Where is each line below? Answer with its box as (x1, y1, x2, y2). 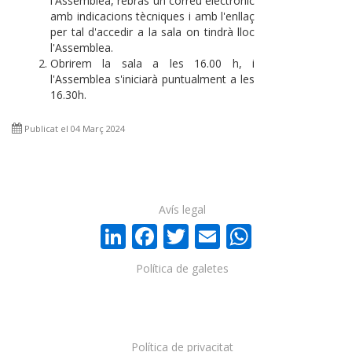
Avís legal (158, 201, 206, 217)
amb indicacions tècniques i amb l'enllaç (50, 9, 255, 24)
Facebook (157, 216, 268, 251)
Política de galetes (135, 260, 229, 276)
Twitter (189, 216, 273, 251)
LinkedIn (126, 216, 227, 251)
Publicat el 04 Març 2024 (24, 123, 125, 135)
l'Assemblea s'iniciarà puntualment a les (50, 71, 255, 87)
